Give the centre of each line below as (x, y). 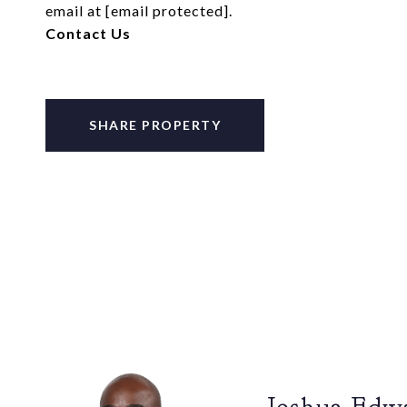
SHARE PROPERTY (155, 125)
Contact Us (88, 33)
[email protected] (167, 10)
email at (75, 10)
